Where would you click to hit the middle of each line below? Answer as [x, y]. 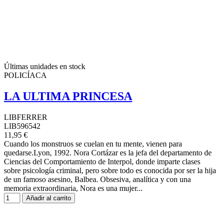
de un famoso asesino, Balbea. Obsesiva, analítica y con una [97, 179]
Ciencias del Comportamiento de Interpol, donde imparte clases [102, 161]
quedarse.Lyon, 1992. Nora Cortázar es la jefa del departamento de [108, 152]
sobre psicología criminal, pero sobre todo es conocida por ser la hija [110, 170]
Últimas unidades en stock [45, 66]
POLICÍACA [25, 75]
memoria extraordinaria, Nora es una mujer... [73, 188]
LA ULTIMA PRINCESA [68, 96]
